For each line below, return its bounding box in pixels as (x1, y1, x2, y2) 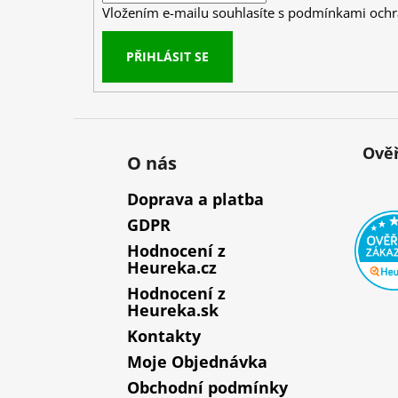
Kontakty (127, 325, 201, 347)
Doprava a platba (127, 188, 264, 211)
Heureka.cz (127, 257, 217, 279)
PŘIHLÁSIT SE (125, 47, 209, 65)
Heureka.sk (127, 299, 219, 322)
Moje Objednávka (127, 351, 267, 373)
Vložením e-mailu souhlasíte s (101, 3, 288, 22)
